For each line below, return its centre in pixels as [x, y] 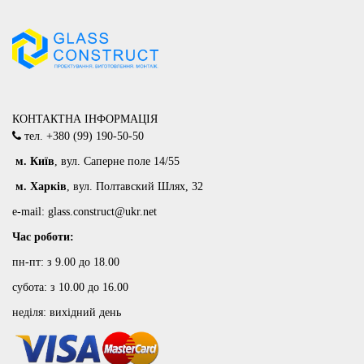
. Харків [45, 187]
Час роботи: [43, 237]
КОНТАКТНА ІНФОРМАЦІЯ [85, 119]
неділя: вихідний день [67, 313]
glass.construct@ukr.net [102, 212]
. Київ [39, 162]
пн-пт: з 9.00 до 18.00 [66, 262]
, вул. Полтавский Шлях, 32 [135, 187]
